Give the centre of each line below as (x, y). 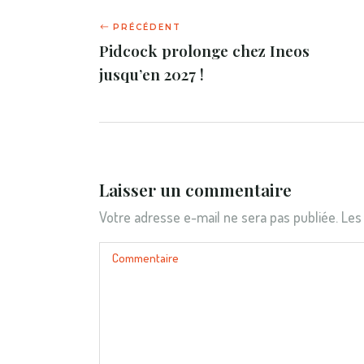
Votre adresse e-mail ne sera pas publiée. (219, 217)
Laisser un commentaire (195, 189)
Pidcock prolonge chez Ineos (204, 50)
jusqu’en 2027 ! (152, 74)
